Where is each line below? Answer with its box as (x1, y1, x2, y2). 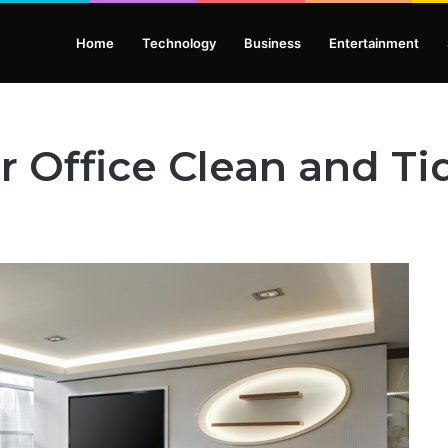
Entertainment (329, 35, 419, 51)
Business (244, 35, 301, 51)
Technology (142, 35, 216, 51)
